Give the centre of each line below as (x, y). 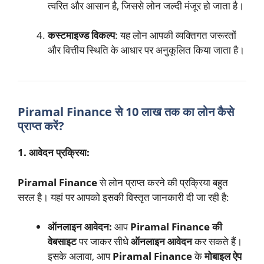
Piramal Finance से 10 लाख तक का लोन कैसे (126, 112)
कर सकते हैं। (217, 242)
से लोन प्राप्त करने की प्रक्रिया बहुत (163, 182)
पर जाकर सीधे (104, 242)
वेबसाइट (62, 242)
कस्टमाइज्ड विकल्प (81, 35)
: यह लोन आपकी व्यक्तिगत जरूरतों (176, 35)
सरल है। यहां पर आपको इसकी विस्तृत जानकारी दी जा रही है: (123, 197)
